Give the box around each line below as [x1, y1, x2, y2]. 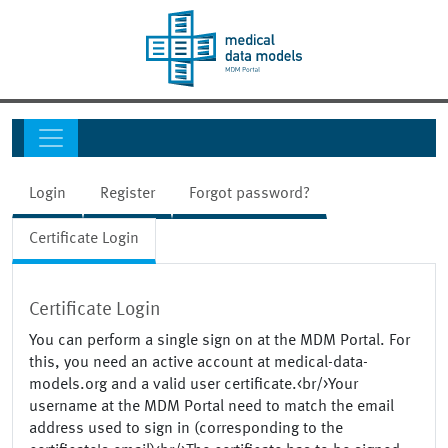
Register [100, 186, 155, 203]
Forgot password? [189, 186, 310, 203]
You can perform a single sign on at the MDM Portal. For [29, 333, 410, 350]
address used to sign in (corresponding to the [29, 421, 343, 438]
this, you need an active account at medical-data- [29, 355, 368, 372]
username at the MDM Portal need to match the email [29, 399, 394, 416]
